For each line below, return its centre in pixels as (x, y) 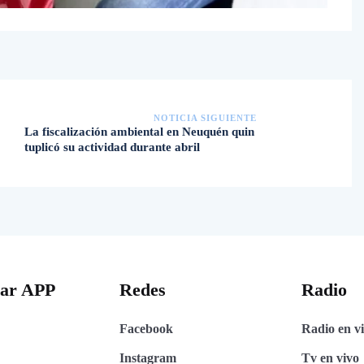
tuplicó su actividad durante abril (112, 147)
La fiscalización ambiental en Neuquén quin (139, 131)
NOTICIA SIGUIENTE (205, 117)
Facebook (146, 328)
